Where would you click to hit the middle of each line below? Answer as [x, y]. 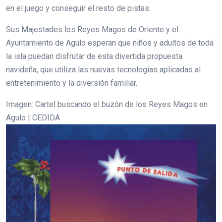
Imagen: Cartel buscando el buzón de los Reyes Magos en [107, 104]
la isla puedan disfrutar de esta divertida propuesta [94, 56]
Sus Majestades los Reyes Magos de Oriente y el [92, 29]
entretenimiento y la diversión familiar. [72, 83]
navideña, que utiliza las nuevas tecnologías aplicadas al [103, 69]
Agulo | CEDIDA [33, 117]
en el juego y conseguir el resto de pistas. [78, 8]
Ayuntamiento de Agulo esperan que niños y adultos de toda [110, 43]
